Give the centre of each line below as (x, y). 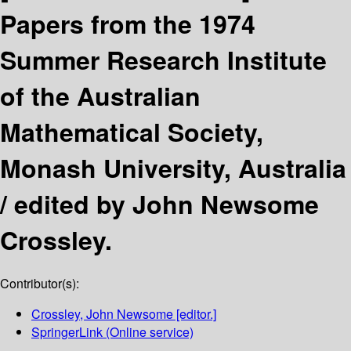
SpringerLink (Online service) (112, 332)
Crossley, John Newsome (102, 314)
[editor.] (195, 314)
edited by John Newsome (166, 203)
